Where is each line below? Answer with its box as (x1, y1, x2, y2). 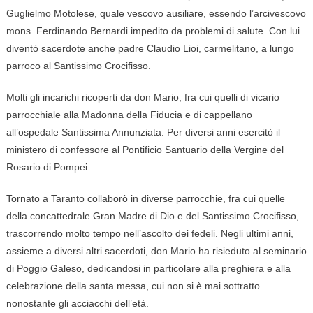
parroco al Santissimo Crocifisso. (6, 60, 151, 72)
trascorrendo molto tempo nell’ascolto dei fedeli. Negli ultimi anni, (6, 228, 293, 240)
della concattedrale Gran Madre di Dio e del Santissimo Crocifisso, (6, 210, 299, 222)
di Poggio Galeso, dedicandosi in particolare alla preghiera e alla (6, 263, 291, 275)
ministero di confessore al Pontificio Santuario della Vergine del (6, 144, 284, 156)
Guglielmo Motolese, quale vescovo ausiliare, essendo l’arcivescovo (6, 8, 306, 20)
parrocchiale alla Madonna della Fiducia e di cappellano (6, 109, 252, 121)
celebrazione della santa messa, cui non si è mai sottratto (6, 280, 260, 292)
